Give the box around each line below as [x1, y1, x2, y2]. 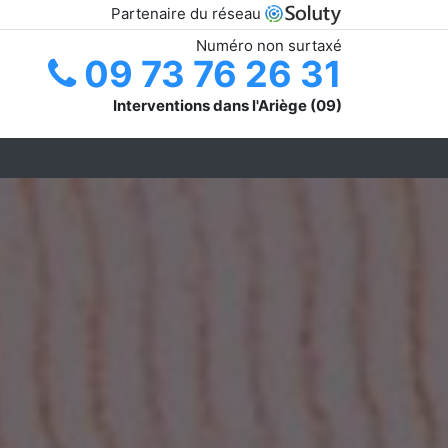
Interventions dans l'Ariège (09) [113, 95, 342, 115]
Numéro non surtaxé [196, 35, 342, 55]
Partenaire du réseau [111, 4, 265, 23]
